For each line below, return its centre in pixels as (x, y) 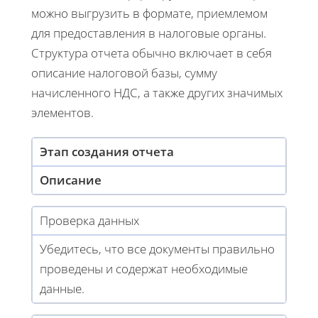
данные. (62, 288)
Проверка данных (89, 220)
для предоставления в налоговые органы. (149, 33)
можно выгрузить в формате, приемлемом (149, 13)
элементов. (62, 112)
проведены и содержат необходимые (144, 268)
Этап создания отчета (107, 151)
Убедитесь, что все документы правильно (157, 248)
